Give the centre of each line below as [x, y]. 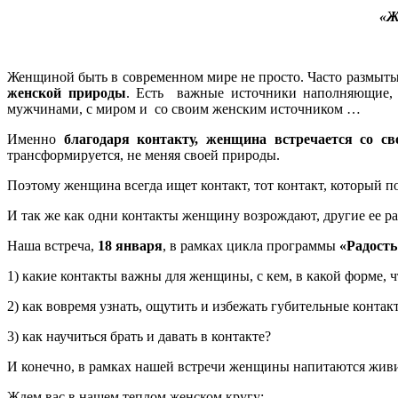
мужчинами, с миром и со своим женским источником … [184, 108]
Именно [36, 139]
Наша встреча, [52, 245]
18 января [130, 245]
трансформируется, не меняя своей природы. [143, 155]
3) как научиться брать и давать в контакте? [139, 336]
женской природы [67, 92]
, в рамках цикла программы [251, 245]
